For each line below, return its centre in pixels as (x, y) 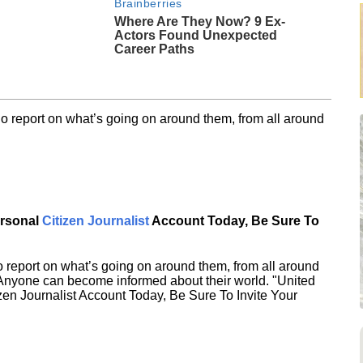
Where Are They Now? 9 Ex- (200, 21)
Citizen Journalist (96, 220)
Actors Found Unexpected (196, 35)
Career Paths (155, 49)
